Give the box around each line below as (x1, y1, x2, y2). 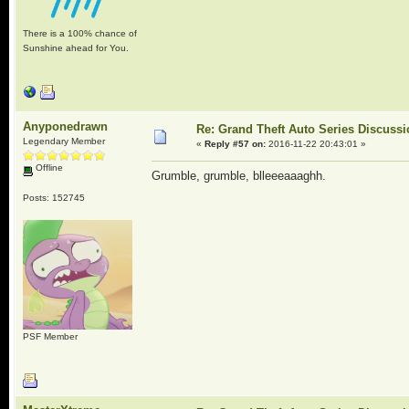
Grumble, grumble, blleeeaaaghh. (151, 169, 330, 184)
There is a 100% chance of (22, 27, 137, 38)
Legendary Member (22, 136, 105, 146)
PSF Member (22, 330, 78, 341)
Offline (32, 163, 63, 173)
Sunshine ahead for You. (22, 42, 129, 53)
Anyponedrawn (22, 120, 108, 133)
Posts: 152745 (22, 192, 85, 203)
